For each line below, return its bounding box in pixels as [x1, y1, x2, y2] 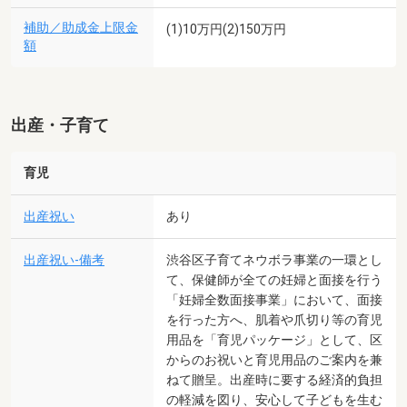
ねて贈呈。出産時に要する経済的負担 [166, 372, 382, 387]
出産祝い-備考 [24, 252, 104, 268]
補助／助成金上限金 [24, 20, 138, 36]
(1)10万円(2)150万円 [166, 22, 286, 37]
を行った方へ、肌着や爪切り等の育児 [166, 312, 382, 327]
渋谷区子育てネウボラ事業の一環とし [166, 252, 382, 267]
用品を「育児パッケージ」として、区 [166, 332, 382, 347]
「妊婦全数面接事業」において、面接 [166, 292, 382, 307]
